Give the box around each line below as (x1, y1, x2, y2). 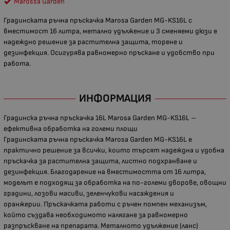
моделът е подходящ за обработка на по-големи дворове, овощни (4, 178, 226, 187)
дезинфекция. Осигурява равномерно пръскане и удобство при (4, 48, 215, 57)
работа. (4, 59, 32, 68)
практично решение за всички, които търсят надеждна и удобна (4, 146, 224, 155)
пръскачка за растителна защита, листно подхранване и (4, 157, 197, 166)
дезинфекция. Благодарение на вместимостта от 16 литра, (4, 167, 206, 177)
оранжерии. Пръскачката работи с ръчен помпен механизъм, (4, 200, 207, 209)
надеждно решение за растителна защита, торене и (4, 37, 183, 46)
